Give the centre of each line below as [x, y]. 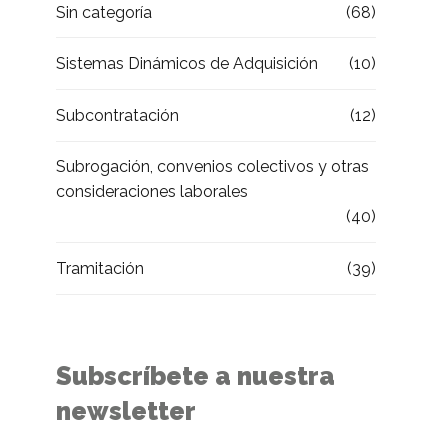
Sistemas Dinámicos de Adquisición [187, 64]
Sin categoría [104, 12]
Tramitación [100, 269]
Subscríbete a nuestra [195, 375]
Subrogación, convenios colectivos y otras [212, 167]
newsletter [126, 410]
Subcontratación [117, 115]
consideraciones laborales [152, 192]
